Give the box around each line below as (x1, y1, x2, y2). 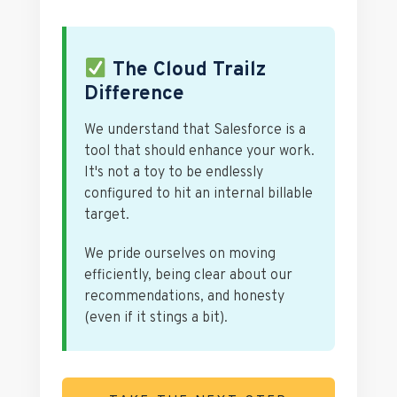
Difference (84, 81, 184, 107)
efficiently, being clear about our (84, 266, 292, 284)
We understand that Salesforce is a (84, 121, 306, 139)
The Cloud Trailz (106, 58, 266, 84)
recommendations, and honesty (84, 287, 284, 306)
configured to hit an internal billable (84, 184, 313, 203)
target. (84, 206, 129, 224)
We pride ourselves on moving (84, 245, 276, 263)
